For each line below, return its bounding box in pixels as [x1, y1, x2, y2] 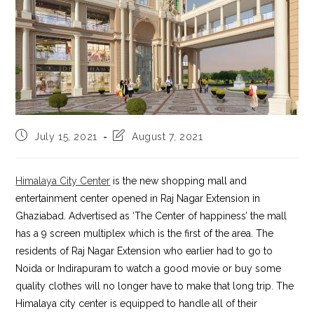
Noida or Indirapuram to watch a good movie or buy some [15, 262, 282, 274]
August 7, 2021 [132, 130, 203, 142]
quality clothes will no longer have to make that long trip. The [15, 280, 294, 292]
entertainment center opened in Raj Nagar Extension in [15, 192, 261, 204]
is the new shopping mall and [110, 175, 247, 186]
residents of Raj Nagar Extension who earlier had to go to [15, 245, 273, 257]
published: [15, 142, 67, 153]
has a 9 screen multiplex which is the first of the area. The [15, 227, 274, 239]
